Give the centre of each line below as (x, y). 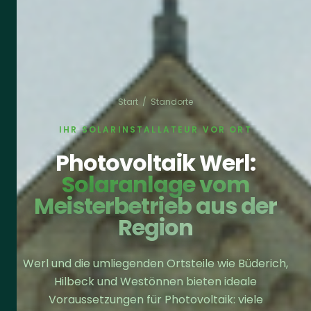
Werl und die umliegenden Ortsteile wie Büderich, (155, 263)
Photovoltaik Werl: (155, 162)
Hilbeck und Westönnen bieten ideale (155, 281)
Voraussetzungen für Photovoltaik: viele (155, 299)
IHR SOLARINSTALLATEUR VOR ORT (155, 129)
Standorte (172, 101)
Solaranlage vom (155, 184)
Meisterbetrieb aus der (155, 205)
